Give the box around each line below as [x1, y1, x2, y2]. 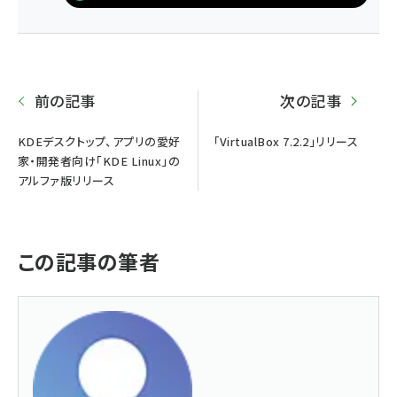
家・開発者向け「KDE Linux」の [18, 152, 181, 169]
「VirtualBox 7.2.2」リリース [213, 132, 359, 150]
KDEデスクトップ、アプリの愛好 [18, 132, 181, 150]
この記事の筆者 [18, 245, 160, 276]
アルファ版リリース [18, 171, 115, 189]
